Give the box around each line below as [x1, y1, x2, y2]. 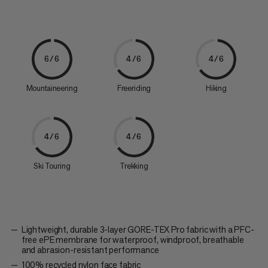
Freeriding [117, 83, 151, 93]
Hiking [205, 83, 227, 93]
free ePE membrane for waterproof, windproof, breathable [21, 233, 244, 245]
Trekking [120, 160, 148, 171]
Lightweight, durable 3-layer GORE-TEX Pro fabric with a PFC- [21, 223, 254, 235]
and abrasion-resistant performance [21, 243, 159, 255]
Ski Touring [33, 160, 71, 171]
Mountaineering [26, 83, 78, 93]
